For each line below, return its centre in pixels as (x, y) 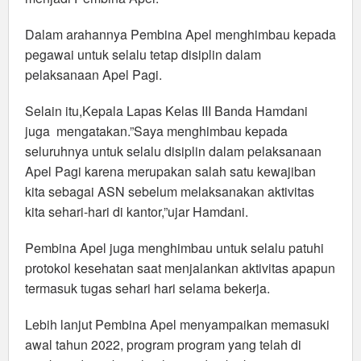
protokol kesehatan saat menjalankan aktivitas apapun (180, 268)
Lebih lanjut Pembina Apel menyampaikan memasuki (177, 325)
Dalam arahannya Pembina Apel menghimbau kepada (180, 35)
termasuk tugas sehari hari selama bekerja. (147, 288)
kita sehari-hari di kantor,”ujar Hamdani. (137, 212)
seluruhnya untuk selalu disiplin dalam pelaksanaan (173, 151)
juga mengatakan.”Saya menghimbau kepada (156, 131)
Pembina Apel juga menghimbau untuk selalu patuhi (174, 248)
